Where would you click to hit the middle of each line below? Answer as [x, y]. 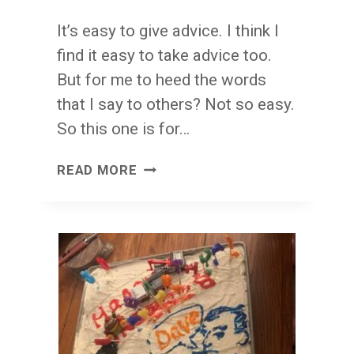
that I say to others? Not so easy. [176, 104]
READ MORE [97, 171]
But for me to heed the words [162, 79]
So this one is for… [123, 128]
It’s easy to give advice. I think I [168, 30]
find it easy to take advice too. [164, 55]
